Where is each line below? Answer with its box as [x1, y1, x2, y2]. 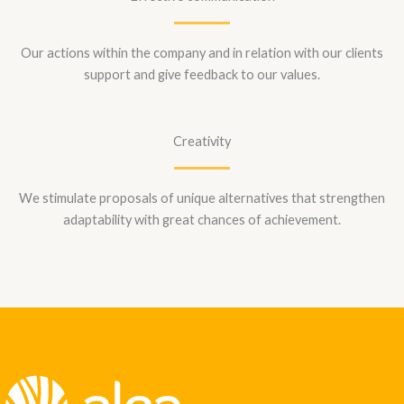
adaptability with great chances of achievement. [63, 212, 341, 228]
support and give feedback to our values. [84, 67, 320, 83]
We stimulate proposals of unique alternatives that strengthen [19, 190, 385, 207]
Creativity [173, 133, 231, 150]
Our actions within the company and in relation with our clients [21, 45, 383, 61]
